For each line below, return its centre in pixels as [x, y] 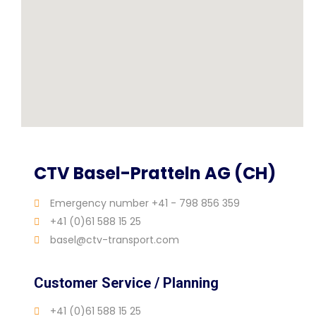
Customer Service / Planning [126, 283]
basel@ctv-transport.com [114, 240]
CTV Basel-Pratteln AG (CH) [155, 174]
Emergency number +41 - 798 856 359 [145, 203]
